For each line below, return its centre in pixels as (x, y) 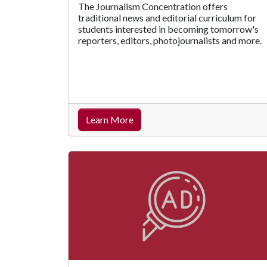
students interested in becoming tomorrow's (168, 29)
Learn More (110, 119)
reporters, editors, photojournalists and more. (170, 40)
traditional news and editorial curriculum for (167, 17)
